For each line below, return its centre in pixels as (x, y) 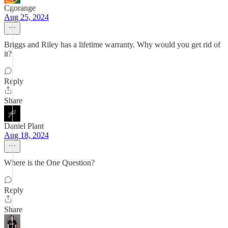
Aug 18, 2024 (26, 135)
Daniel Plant (24, 126)
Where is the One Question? (49, 163)
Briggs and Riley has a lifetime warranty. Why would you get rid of (112, 45)
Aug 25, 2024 (26, 17)
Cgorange (20, 8)
